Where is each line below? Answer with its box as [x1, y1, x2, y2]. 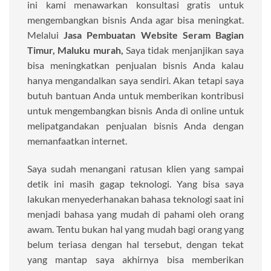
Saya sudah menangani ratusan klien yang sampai [27, 162, 244, 174]
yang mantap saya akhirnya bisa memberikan [27, 253, 244, 265]
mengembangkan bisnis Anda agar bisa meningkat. [27, 13, 244, 25]
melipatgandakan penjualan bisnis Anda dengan [27, 119, 244, 131]
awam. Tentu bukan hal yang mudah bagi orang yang [27, 223, 244, 235]
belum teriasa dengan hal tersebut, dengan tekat [27, 238, 244, 250]
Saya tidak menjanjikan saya [126, 44, 244, 56]
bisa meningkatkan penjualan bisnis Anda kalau [27, 59, 244, 71]
